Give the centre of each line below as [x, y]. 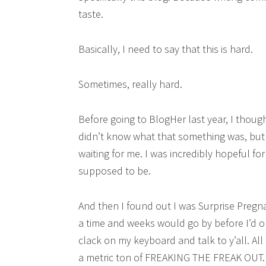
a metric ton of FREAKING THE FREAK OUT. [172, 257]
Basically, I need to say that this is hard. [166, 49]
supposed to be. [115, 171]
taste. [91, 14]
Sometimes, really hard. [130, 84]
